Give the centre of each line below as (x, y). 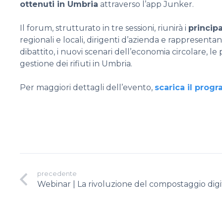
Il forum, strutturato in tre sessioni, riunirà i (104, 28)
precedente (57, 173)
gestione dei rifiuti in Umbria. (76, 63)
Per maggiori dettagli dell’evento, (87, 87)
